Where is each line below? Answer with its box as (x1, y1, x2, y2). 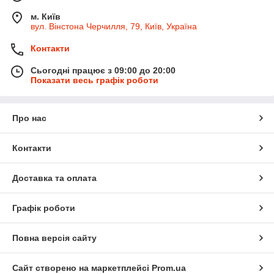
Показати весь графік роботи (31, 75, 158, 86)
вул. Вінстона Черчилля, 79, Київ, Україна (31, 21, 197, 32)
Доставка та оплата (12, 173, 97, 183)
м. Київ (31, 12, 61, 22)
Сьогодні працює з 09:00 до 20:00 (31, 65, 176, 76)
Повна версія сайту (12, 233, 97, 243)
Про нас (12, 113, 46, 124)
